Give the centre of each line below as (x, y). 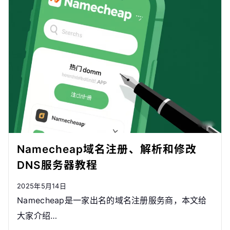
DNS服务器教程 (57, 165)
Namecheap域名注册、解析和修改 (107, 149)
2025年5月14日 (42, 186)
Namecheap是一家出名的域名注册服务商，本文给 (112, 200)
